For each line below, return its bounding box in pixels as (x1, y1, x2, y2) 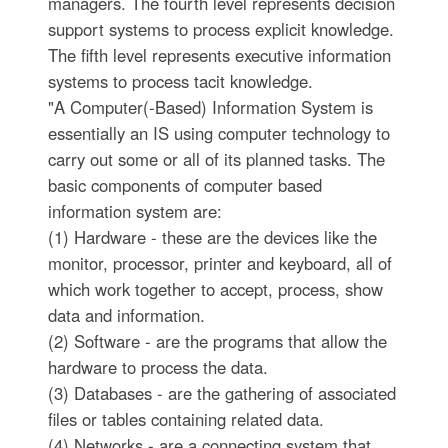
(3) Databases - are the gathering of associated (47, 380, 396, 405)
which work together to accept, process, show (47, 276, 383, 301)
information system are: (47, 198, 222, 223)
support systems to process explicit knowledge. (47, 16, 394, 41)
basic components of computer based (47, 172, 322, 197)
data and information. (47, 302, 205, 327)
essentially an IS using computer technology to (47, 120, 390, 145)
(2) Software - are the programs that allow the (47, 328, 387, 353)
